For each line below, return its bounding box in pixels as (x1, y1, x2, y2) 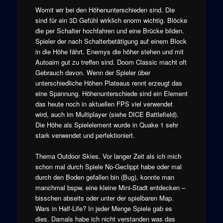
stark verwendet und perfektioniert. (35, 130, 135, 140)
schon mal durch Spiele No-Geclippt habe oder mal (35, 162, 182, 172)
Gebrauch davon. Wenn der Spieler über (35, 67, 150, 77)
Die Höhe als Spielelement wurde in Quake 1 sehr (35, 119, 178, 129)
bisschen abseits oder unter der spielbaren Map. (35, 193, 174, 203)
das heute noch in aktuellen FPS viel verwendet (35, 99, 173, 109)
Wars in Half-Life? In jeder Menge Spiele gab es (35, 204, 172, 214)
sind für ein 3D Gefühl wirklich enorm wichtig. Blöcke (35, 15, 187, 25)
